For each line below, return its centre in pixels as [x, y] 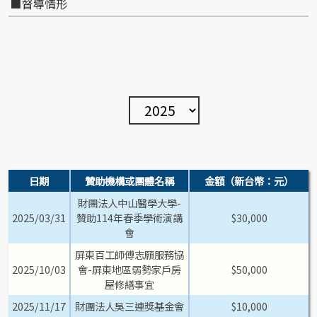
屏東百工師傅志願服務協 [129, 255]
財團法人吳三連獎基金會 [129, 306]
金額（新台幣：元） [249, 181]
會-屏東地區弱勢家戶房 [129, 270]
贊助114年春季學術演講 [129, 218]
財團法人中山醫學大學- [129, 203]
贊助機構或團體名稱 [129, 181]
